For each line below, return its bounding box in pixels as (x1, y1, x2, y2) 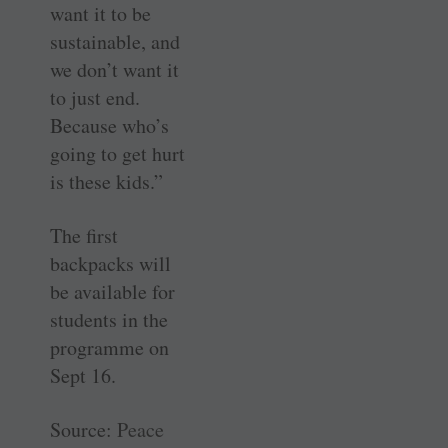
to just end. (50, 84, 140, 112)
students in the (50, 306, 168, 334)
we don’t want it (50, 56, 179, 84)
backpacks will (50, 250, 171, 278)
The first (50, 222, 118, 250)
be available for (50, 278, 175, 306)
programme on (50, 334, 169, 362)
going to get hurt (50, 140, 185, 168)
